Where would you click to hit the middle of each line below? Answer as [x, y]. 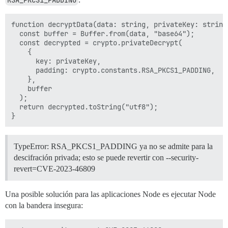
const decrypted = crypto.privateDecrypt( [97, 43]
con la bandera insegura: [44, 206]
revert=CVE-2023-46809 [54, 169]
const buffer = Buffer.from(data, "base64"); [103, 34]
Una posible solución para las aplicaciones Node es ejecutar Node [110, 194]
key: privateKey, [56, 61]
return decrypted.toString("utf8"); [84, 107]
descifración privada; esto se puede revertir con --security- [106, 158]
